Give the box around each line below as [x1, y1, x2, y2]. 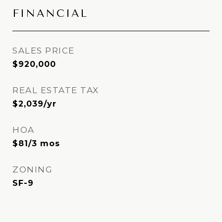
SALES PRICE [12, 46, 75, 55]
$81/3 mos [12, 139, 60, 148]
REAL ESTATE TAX [12, 85, 99, 95]
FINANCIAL [12, 7, 88, 19]
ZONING [12, 165, 53, 174]
